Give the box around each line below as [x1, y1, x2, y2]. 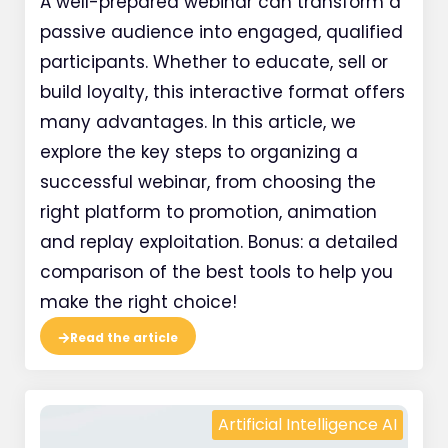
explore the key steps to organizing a [40, 140, 358, 165]
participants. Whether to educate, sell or [40, 50, 388, 75]
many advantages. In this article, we [40, 110, 356, 135]
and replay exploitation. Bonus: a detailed [40, 230, 398, 255]
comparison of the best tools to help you [40, 260, 393, 285]
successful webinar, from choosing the [40, 170, 376, 195]
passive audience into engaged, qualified [40, 20, 403, 45]
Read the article [70, 329, 178, 347]
